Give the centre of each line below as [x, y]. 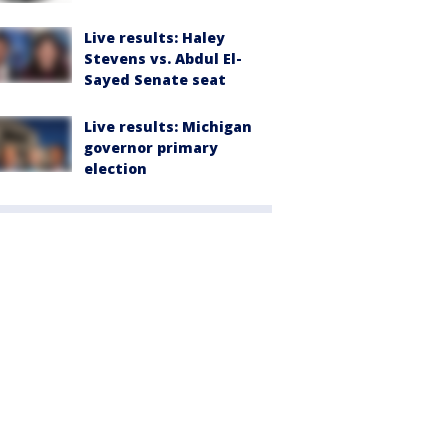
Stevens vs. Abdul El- [163, 58]
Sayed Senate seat [155, 79]
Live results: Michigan [168, 126]
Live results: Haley [154, 37]
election [115, 168]
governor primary [151, 147]
